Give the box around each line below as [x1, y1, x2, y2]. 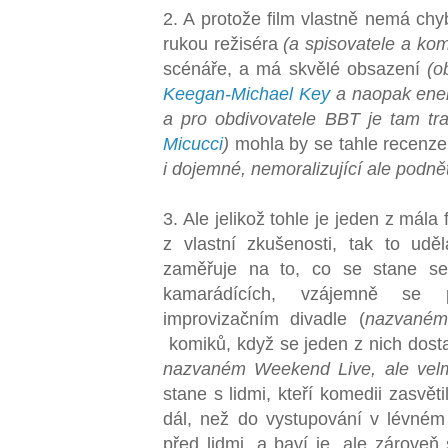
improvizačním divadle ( [163, 307, 365, 329]
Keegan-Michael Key [163, 82, 330, 104]
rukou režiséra [163, 32, 284, 54]
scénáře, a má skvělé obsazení [163, 57, 428, 79]
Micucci [163, 132, 223, 154]
